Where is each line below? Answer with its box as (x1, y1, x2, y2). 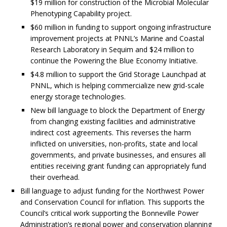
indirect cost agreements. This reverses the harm (30, 128, 191, 138)
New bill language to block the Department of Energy (30, 105, 205, 116)
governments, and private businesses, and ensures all (30, 150, 206, 160)
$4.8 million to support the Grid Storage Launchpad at (30, 69, 206, 80)
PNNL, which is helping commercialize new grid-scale (30, 81, 204, 91)
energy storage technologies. (30, 92, 126, 102)
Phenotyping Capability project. (30, 9, 132, 19)
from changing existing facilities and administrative (30, 117, 196, 127)
